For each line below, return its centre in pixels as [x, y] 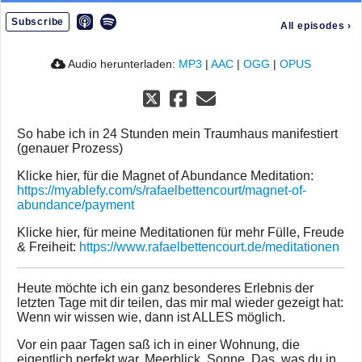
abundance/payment [76, 205]
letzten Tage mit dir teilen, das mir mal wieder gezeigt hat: [180, 303]
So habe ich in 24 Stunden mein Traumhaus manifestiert [177, 134]
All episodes [312, 26]
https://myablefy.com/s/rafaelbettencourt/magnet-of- [162, 191]
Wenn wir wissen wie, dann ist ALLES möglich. [151, 318]
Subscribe [38, 22]
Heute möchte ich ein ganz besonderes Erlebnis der [165, 288]
